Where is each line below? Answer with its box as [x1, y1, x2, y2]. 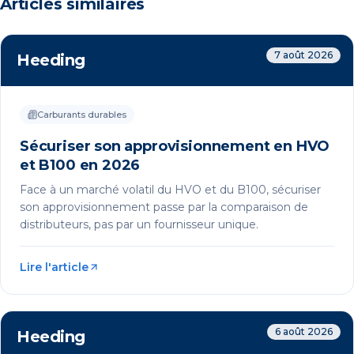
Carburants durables [37, 109, 126, 121]
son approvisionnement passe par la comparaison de [20, 200, 308, 215]
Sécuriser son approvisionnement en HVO [20, 137, 330, 156]
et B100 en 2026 [20, 156, 141, 175]
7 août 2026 [274, 49, 333, 62]
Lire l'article [20, 260, 88, 275]
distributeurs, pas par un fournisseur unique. [20, 217, 258, 232]
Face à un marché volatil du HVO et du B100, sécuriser [20, 183, 321, 198]
